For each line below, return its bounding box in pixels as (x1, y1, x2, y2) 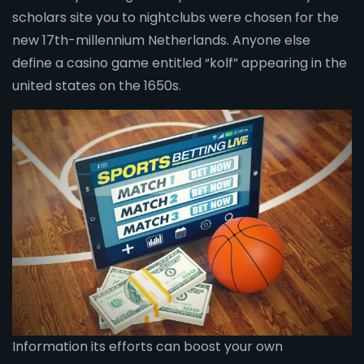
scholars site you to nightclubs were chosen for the (12, 7, 339, 27)
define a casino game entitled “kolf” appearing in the (12, 53, 347, 72)
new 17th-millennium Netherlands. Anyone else (12, 30, 310, 50)
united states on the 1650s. (12, 76, 181, 95)
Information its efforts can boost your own (12, 337, 283, 357)
